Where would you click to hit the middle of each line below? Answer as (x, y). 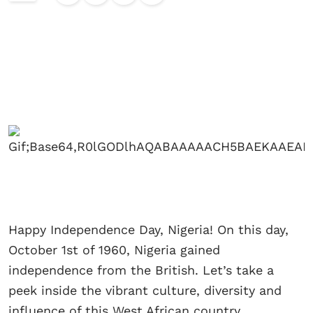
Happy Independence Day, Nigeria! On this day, (148, 230)
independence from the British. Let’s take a (141, 270)
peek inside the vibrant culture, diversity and (145, 291)
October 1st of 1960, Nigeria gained (114, 250)
